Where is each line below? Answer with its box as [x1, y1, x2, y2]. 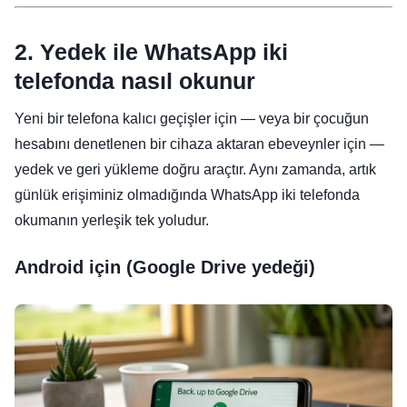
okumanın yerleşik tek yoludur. [15, 213, 209, 229]
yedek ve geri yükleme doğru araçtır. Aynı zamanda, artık [15, 162, 376, 178]
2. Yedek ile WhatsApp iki [15, 39, 288, 65]
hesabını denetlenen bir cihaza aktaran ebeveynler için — [15, 136, 384, 153]
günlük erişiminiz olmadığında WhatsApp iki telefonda [15, 187, 360, 203]
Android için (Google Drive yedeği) [15, 257, 315, 278]
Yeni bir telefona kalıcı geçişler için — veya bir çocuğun [15, 111, 369, 127]
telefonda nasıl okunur [15, 68, 255, 94]
